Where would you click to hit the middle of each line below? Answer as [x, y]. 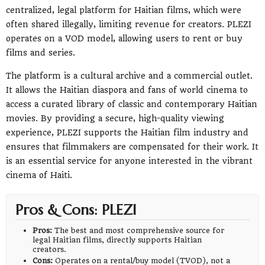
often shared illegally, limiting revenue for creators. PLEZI [129, 24]
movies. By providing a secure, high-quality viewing [115, 119]
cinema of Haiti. [39, 175]
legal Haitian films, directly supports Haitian [117, 240]
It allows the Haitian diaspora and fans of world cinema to [127, 90]
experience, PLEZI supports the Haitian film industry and [127, 133]
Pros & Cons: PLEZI [76, 210]
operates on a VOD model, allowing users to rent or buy [124, 38]
